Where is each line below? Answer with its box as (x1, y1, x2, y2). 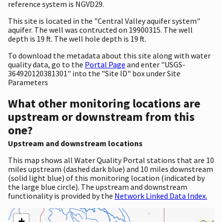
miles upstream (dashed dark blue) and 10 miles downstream (8, 164, 213, 174)
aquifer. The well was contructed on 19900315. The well (8, 24, 193, 35)
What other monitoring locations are (8, 95, 200, 111)
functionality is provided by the (8, 190, 114, 201)
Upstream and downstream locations (8, 138, 143, 148)
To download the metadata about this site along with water (8, 50, 211, 60)
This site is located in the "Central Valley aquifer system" (8, 15, 200, 26)
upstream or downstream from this (8, 109, 195, 124)
